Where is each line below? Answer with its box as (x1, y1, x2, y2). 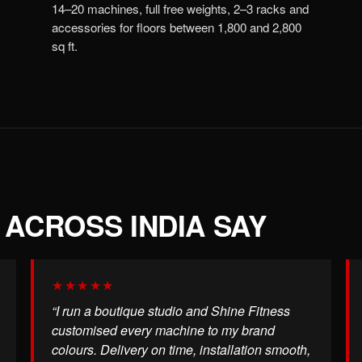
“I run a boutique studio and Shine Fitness (52, 301, 290, 320)
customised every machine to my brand (52, 320, 275, 339)
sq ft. (52, 37, 78, 55)
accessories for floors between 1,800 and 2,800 (52, 19, 301, 36)
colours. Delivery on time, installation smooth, (52, 339, 310, 359)
